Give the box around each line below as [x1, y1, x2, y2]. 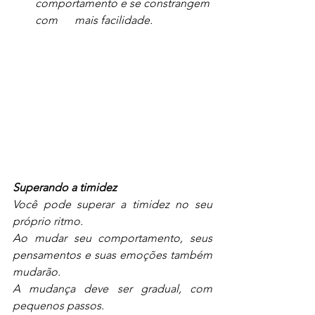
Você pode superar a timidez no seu [13, 198, 212, 212]
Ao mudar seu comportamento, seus [13, 231, 212, 245]
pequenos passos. [13, 299, 104, 313]
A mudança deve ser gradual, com [13, 282, 212, 296]
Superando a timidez [13, 181, 117, 195]
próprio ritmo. [13, 214, 83, 229]
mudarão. [13, 265, 60, 279]
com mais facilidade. [35, 13, 153, 27]
